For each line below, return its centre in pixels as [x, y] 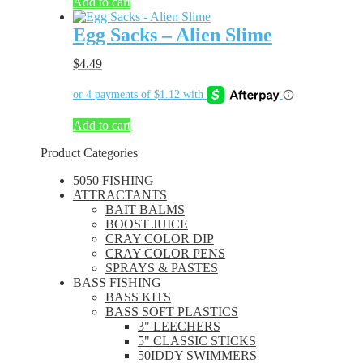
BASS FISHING [117, 282]
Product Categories [89, 152]
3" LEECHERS [179, 326]
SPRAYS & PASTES [161, 267]
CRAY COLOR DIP [159, 238]
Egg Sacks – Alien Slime [172, 35]
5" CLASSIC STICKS [196, 340]
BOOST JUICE [146, 224]
